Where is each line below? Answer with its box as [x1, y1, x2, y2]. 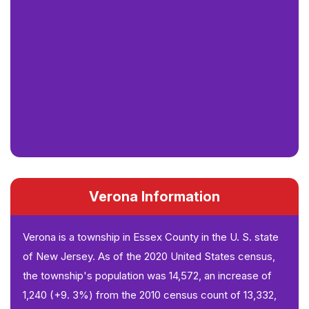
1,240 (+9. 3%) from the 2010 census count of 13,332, [23, 288, 277, 302]
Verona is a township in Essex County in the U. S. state [23, 230, 279, 244]
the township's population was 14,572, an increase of [23, 269, 272, 283]
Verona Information [89, 188, 220, 206]
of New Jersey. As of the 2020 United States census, [23, 250, 275, 263]
